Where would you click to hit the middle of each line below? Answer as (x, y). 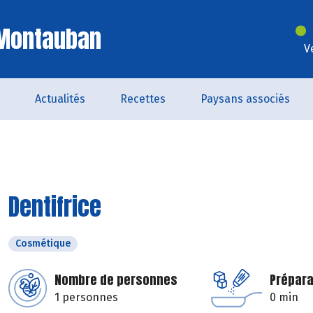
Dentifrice (55, 206)
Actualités (60, 99)
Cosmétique (43, 243)
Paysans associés (245, 99)
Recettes (143, 99)
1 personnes (86, 297)
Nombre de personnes (116, 280)
